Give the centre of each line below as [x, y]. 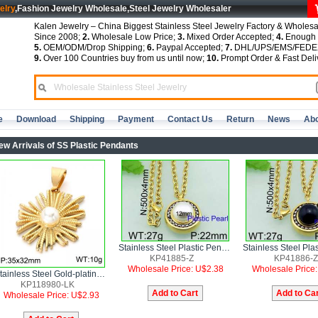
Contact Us [190, 119]
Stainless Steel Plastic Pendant [226, 247]
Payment [136, 119]
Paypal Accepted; [190, 48]
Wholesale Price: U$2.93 [51, 295]
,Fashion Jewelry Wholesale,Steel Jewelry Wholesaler [123, 9]
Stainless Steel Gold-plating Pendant [101, 274]
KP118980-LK [48, 285]
